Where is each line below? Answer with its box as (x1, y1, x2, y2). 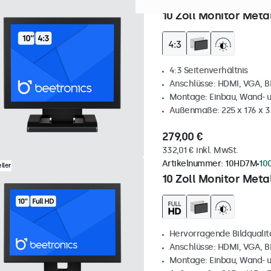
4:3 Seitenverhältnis (169, 65, 248, 76)
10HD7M (225, 158, 257, 169)
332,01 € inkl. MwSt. (162, 145, 238, 155)
